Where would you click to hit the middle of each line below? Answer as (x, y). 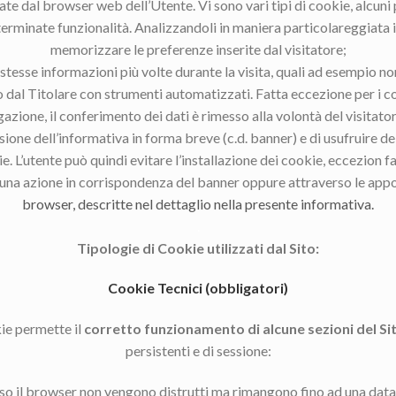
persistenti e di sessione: (198, 351)
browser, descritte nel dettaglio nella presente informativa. (198, 203)
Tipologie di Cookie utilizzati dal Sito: (198, 247)
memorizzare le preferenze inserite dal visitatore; (198, 49)
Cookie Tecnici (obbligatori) (198, 288)
